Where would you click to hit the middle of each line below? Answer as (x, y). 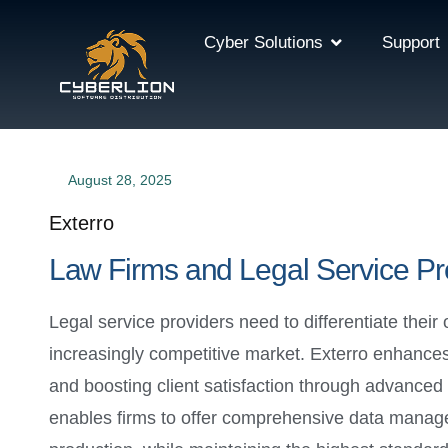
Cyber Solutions (263, 43)
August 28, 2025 (119, 179)
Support (411, 43)
